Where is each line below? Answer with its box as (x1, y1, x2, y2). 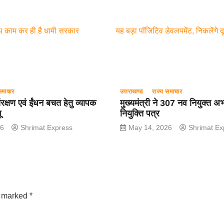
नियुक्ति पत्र (119, 108, 159, 118)
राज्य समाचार (152, 88, 182, 95)
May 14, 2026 (128, 124, 172, 131)
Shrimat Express (20, 124, 73, 131)
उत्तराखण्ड (119, 88, 143, 95)
